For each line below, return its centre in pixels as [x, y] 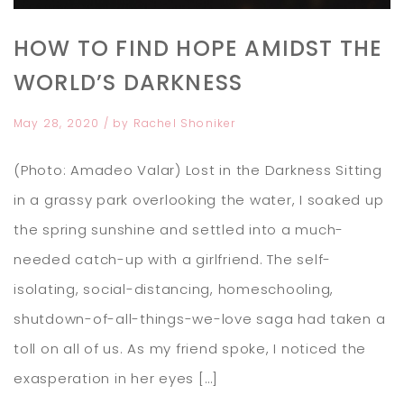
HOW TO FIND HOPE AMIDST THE [198, 49]
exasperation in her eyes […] [116, 379]
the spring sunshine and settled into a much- [179, 230]
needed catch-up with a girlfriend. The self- [172, 260]
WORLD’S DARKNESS [129, 83]
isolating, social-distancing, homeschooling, [174, 289]
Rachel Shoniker [184, 124]
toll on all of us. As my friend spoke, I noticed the [190, 349]
